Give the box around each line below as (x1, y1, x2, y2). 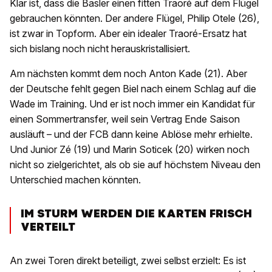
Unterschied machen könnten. (10, 174, 141, 186)
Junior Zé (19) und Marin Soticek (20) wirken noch (30, 143, 250, 156)
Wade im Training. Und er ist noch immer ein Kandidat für (10, 98, 255, 110)
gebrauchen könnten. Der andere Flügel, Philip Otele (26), (10, 12, 259, 25)
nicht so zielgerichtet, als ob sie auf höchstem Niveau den (10, 158, 260, 171)
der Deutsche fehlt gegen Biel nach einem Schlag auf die (10, 83, 256, 95)
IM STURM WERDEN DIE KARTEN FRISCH (21, 206, 252, 222)
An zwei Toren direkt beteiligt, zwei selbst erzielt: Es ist (10, 254, 246, 267)
